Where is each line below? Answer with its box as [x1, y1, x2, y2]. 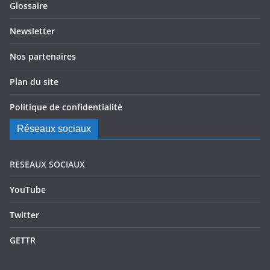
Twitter [10, 209, 39, 221]
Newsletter [10, 25, 55, 37]
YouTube [10, 184, 46, 195]
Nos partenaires [10, 51, 76, 62]
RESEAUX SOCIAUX [10, 159, 85, 170]
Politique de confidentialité [10, 101, 122, 113]
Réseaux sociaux [17, 124, 91, 134]
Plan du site [10, 76, 58, 87]
